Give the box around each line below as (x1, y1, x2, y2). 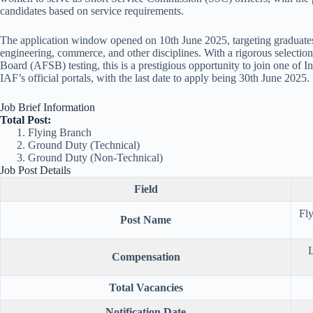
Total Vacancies (108, 282, 183, 294)
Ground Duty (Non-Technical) (28, 152, 163, 164)
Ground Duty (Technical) (28, 139, 140, 152)
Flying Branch (28, 126, 92, 139)
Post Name (120, 214, 171, 226)
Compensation (111, 251, 180, 263)
